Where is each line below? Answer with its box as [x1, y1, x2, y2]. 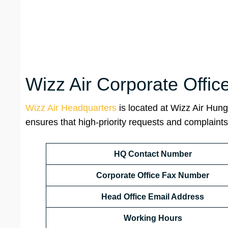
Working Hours [123, 214, 182, 223]
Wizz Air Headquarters [25, 103, 117, 113]
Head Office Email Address [101, 192, 204, 202]
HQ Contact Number [113, 150, 192, 159]
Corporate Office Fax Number [96, 171, 209, 180]
